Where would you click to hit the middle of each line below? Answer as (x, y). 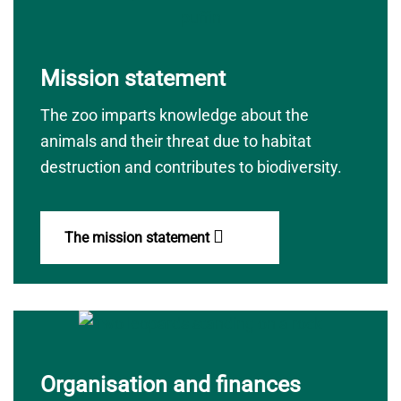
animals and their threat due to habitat (176, 141)
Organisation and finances (171, 384)
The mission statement (139, 238)
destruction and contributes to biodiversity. (191, 167)
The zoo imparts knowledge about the (175, 115)
